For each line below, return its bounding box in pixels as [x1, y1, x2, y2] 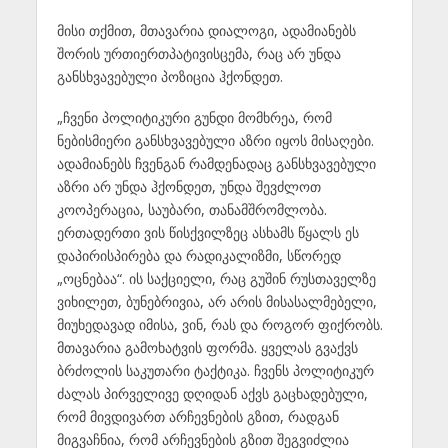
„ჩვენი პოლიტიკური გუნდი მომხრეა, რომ [56, 107, 332, 127]
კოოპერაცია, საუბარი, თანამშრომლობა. [56, 199, 327, 219]
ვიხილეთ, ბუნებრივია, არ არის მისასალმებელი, [56, 291, 377, 311]
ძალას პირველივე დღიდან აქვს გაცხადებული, [56, 383, 368, 403]
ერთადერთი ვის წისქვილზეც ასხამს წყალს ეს [56, 222, 359, 242]
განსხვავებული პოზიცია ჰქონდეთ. [56, 67, 283, 87]
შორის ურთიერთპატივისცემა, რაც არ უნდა [56, 44, 341, 64]
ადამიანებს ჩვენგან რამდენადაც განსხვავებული [56, 153, 376, 173]
